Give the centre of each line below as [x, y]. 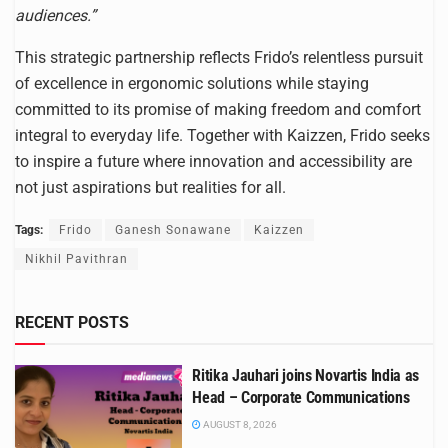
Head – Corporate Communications [301, 397]
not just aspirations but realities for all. [150, 187]
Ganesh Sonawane [173, 229]
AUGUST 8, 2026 [239, 424]
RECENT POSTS [72, 322]
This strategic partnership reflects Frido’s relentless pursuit [219, 57]
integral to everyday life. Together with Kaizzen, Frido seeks [222, 135]
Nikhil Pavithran [76, 258]
